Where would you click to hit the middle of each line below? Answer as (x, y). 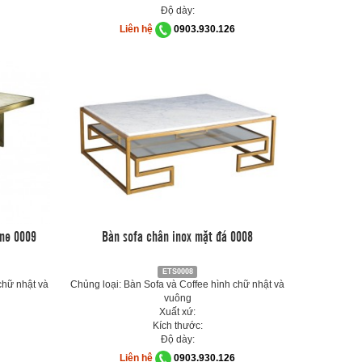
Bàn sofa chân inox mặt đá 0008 (178, 235)
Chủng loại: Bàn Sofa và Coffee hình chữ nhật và (178, 284)
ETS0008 (177, 271)
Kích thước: (177, 326)
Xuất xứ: (178, 312)
